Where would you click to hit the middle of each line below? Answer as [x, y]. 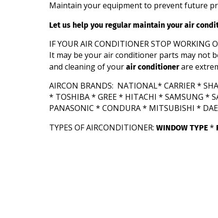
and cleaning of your [87, 67]
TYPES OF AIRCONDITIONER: [102, 127]
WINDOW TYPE [182, 127]
